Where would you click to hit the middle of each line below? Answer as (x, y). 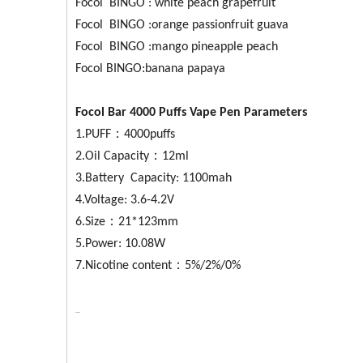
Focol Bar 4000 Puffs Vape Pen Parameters (191, 113)
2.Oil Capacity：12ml (132, 156)
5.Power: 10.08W (120, 244)
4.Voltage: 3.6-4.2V (125, 200)
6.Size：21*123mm (128, 222)
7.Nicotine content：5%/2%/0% (158, 266)
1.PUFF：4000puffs (125, 135)
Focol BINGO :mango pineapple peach (177, 47)
